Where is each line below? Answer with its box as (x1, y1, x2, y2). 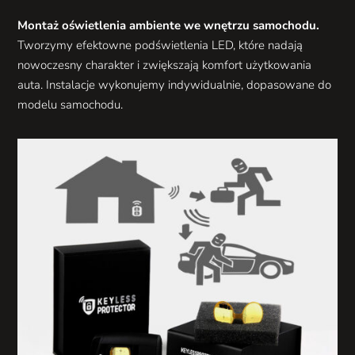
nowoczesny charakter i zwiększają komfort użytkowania (17, 57, 312, 73)
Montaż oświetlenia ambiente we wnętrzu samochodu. (17, 17, 320, 33)
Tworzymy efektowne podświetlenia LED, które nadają (17, 37, 303, 53)
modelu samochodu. (17, 97, 124, 113)
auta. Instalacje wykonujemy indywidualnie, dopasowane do (17, 77, 332, 93)
